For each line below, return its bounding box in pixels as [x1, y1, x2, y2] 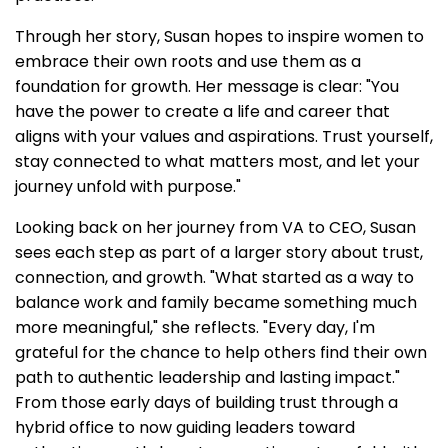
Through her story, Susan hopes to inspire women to [15, 24, 424, 48]
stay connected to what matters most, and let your [15, 149, 420, 173]
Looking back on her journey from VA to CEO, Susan [15, 215, 416, 239]
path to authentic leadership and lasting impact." [15, 365, 400, 389]
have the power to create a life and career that [15, 99, 390, 123]
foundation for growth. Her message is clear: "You [15, 74, 399, 98]
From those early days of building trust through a [15, 390, 398, 414]
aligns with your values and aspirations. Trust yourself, [15, 124, 433, 148]
